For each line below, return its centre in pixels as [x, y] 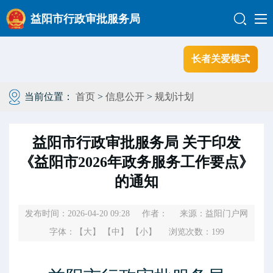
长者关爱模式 [221, 59]
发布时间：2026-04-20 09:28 [79, 214]
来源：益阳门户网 [214, 214]
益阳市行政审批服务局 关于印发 [136, 143]
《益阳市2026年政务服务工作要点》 [136, 162]
